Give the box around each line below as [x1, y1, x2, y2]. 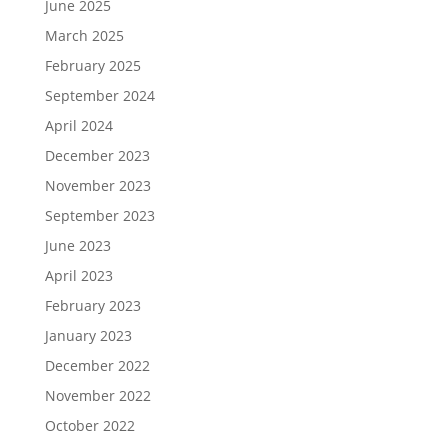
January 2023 [44, 326, 132, 345]
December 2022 [44, 356, 150, 375]
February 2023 [44, 296, 141, 315]
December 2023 [44, 146, 150, 165]
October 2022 [44, 416, 135, 435]
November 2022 [44, 386, 151, 405]
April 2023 [44, 266, 113, 285]
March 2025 [44, 26, 124, 45]
